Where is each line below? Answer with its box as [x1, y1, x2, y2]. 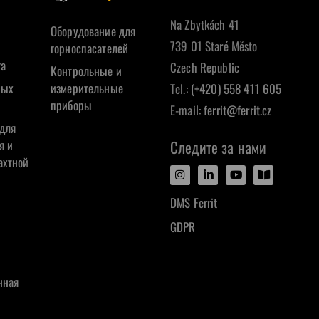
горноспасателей [51, 39, 129, 58]
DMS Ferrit [170, 194, 218, 212]
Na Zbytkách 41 [170, 16, 239, 34]
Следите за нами [170, 136, 267, 159]
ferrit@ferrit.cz [204, 101, 272, 120]
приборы [51, 96, 92, 115]
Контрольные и [51, 62, 122, 80]
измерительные [51, 79, 123, 98]
